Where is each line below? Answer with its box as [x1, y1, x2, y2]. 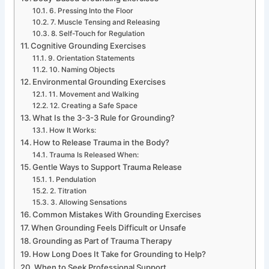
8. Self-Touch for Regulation [50, 29, 145, 38]
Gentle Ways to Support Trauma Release [32, 162, 183, 172]
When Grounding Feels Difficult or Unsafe [31, 222, 187, 232]
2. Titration [49, 186, 86, 195]
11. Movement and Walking [48, 89, 139, 98]
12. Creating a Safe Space [49, 101, 138, 110]
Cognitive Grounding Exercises [31, 40, 147, 50]
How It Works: [49, 125, 96, 134]
